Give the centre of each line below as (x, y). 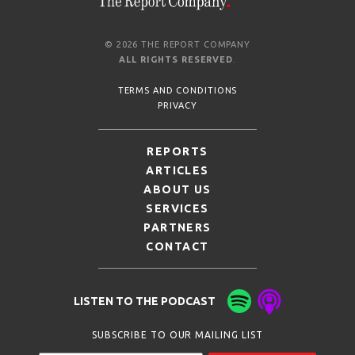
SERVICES (177, 209)
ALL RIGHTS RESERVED (176, 60)
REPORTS (177, 152)
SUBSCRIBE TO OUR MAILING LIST (177, 335)
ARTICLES (177, 171)
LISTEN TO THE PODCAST (144, 302)
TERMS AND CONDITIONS (177, 91)
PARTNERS (177, 228)
